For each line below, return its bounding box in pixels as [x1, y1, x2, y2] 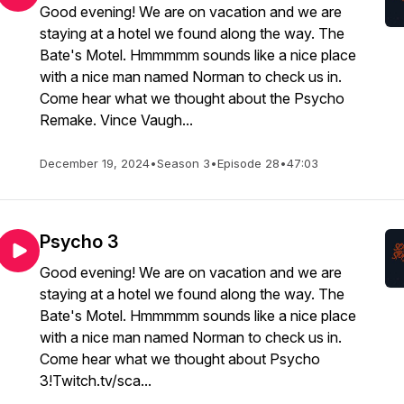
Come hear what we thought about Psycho [40, 350, 320, 368]
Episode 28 [217, 156, 280, 170]
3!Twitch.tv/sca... [40, 372, 151, 390]
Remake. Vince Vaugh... [40, 111, 193, 129]
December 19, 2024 [40, 156, 150, 170]
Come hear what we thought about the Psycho [40, 89, 344, 107]
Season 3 [157, 156, 210, 170]
